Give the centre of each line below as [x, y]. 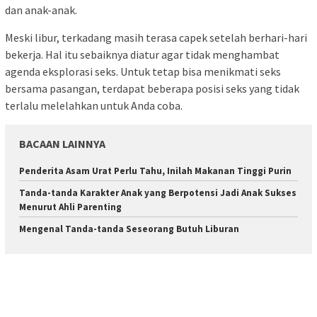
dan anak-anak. [41, 10]
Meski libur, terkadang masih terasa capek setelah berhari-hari [156, 38]
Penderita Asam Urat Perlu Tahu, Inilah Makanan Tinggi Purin [155, 171]
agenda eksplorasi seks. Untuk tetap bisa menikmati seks [143, 72]
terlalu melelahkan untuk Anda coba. [94, 106]
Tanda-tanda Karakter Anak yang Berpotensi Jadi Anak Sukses [158, 193]
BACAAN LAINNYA [62, 144]
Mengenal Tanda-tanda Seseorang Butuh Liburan [129, 229]
